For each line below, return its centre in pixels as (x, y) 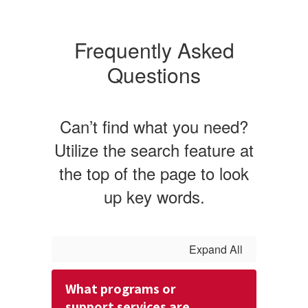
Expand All (216, 249)
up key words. (154, 196)
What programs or (121, 289)
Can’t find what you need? (154, 126)
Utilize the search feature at (154, 150)
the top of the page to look (154, 173)
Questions (154, 75)
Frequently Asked (154, 50)
